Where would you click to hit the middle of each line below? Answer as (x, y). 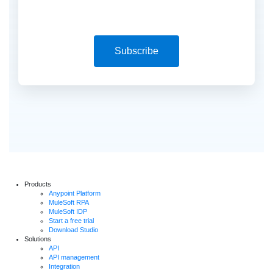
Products (38, 184)
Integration (64, 267)
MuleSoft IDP (68, 212)
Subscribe (136, 51)
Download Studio (73, 230)
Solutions (38, 239)
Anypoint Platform (75, 193)
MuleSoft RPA (69, 203)
